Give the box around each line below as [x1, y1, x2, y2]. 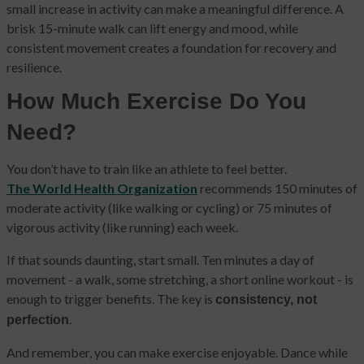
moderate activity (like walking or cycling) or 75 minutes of [6, 200, 332, 216]
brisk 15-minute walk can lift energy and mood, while [6, 20, 298, 37]
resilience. [6, 59, 62, 76]
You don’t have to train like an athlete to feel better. [6, 161, 287, 177]
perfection [6, 313, 69, 327]
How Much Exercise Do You [6, 89, 306, 115]
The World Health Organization [6, 180, 197, 197]
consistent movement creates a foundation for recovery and [6, 40, 336, 56]
